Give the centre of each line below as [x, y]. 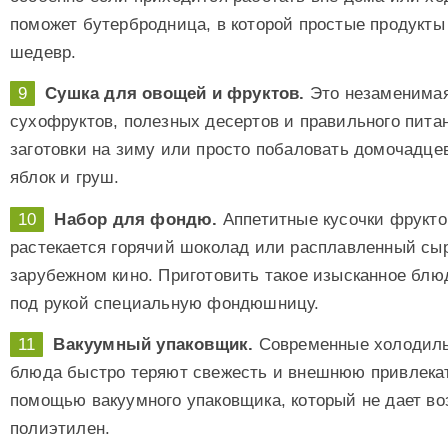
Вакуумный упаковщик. [153, 345]
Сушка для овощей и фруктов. [175, 94]
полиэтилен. [60, 429]
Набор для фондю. [136, 219]
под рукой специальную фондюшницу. [165, 303]
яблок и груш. [65, 178]
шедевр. [43, 52]
